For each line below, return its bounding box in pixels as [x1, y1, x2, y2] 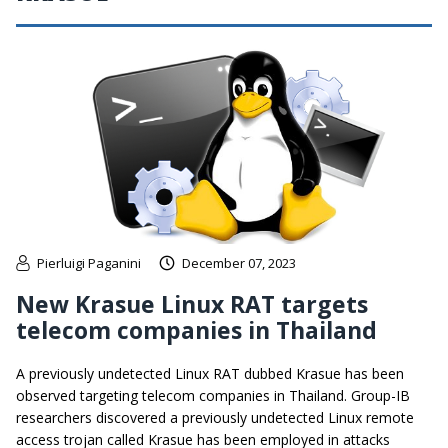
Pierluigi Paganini [37, 254, 141, 273]
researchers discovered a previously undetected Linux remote [16, 408, 414, 428]
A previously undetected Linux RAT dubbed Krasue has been [16, 364, 404, 384]
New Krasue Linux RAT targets [16, 288, 368, 321]
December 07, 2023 [182, 254, 296, 273]
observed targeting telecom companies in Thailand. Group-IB [16, 386, 410, 406]
